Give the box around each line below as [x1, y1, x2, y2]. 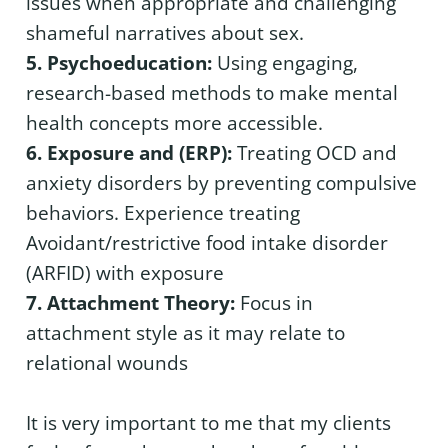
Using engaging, [212, 50, 358, 77]
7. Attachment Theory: [26, 290, 235, 317]
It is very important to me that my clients [26, 410, 391, 437]
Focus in [235, 290, 313, 317]
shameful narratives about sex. [26, 20, 304, 47]
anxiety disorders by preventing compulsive [26, 170, 417, 197]
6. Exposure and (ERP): [26, 140, 237, 167]
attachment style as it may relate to [26, 320, 345, 347]
